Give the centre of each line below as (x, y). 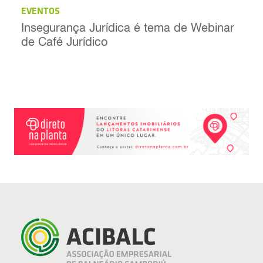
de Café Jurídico (64, 44)
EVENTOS (41, 12)
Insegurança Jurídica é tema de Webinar (128, 30)
